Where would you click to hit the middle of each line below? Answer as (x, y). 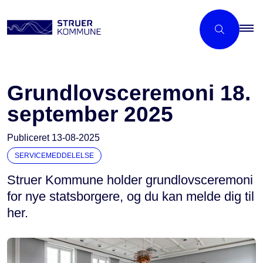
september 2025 (90, 114)
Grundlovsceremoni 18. (129, 93)
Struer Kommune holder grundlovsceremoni (130, 180)
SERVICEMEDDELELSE (54, 156)
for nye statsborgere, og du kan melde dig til (131, 196)
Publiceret (29, 138)
